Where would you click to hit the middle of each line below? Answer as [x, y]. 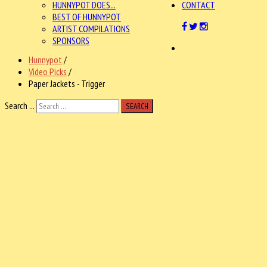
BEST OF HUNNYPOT [87, 17]
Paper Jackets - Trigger [67, 83]
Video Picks [48, 72]
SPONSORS [71, 41]
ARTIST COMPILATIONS [91, 29]
